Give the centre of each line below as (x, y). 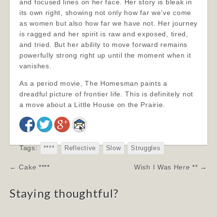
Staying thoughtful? (64, 193)
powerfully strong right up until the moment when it (105, 55)
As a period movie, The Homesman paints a (94, 83)
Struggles (146, 148)
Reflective (80, 148)
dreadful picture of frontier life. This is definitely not (106, 94)
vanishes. (36, 66)
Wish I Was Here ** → (171, 167)
